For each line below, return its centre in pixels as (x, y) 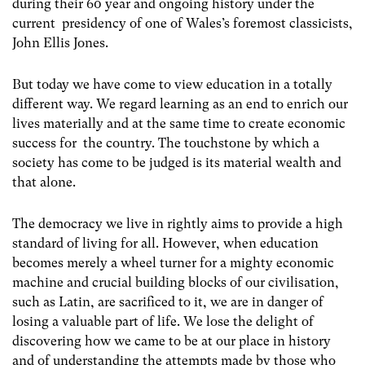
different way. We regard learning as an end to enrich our (180, 104)
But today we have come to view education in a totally (172, 85)
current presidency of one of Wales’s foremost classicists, (182, 24)
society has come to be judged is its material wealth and (177, 163)
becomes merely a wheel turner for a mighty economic (173, 263)
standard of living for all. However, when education (165, 244)
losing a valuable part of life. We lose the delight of (163, 322)
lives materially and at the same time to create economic (179, 124)
